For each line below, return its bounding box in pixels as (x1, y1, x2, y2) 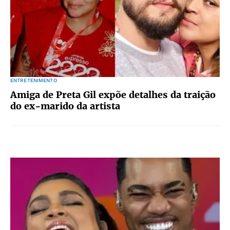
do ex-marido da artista (10, 100, 120, 112)
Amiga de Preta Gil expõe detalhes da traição (10, 89, 216, 101)
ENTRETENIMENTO (10, 78, 57, 83)
